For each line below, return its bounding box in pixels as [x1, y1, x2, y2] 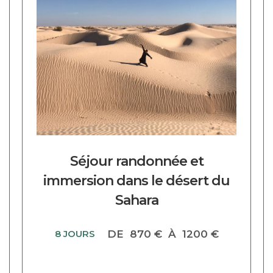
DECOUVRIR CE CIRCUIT [32, 1, 142, 10]
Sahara [115, 192, 158, 208]
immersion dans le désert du [43, 172, 230, 189]
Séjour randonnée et [69, 153, 204, 169]
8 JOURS [54, 228, 95, 239]
